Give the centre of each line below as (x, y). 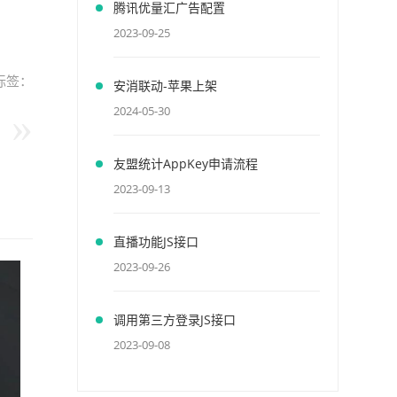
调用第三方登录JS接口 (175, 319)
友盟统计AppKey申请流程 (186, 163)
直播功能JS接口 (156, 241)
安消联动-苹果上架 (165, 86)
